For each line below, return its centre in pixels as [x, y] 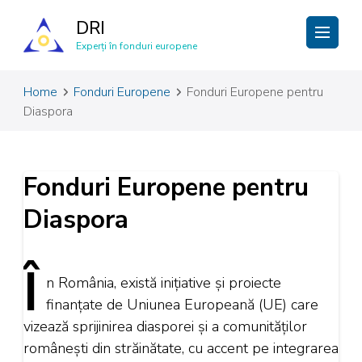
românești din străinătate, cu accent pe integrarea [181, 348]
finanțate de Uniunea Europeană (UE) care [182, 305]
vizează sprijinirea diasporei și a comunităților [165, 326]
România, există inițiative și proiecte [168, 283]
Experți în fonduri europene [137, 46]
